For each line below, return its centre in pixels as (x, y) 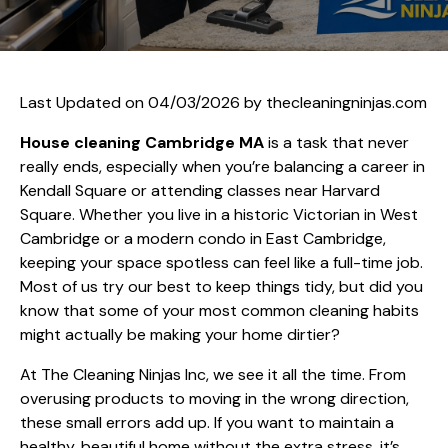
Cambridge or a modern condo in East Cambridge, (203, 238)
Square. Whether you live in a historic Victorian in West (219, 214)
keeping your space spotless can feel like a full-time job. (221, 262)
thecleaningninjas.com (346, 102)
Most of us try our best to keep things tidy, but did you (221, 286)
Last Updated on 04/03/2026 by (143, 102)
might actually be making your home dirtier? (180, 334)
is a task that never (336, 142)
